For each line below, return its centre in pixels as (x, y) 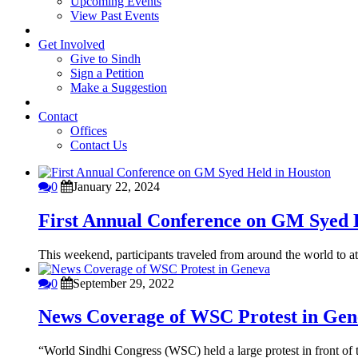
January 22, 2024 (116, 186)
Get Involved (72, 44)
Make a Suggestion (119, 87)
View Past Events (115, 15)
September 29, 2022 (123, 283)
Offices (89, 130)
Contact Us (99, 145)
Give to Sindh (105, 58)
